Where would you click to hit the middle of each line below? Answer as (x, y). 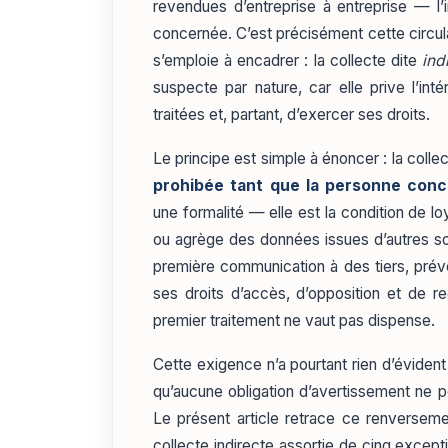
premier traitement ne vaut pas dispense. (294, 320)
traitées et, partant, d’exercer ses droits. (291, 114)
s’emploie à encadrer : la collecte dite (287, 60)
